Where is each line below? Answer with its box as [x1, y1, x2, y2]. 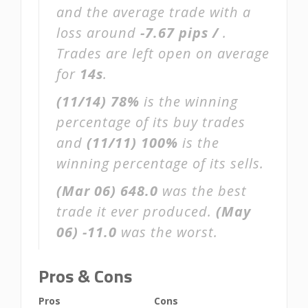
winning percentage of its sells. [56, 154, 264, 173]
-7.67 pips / [140, 23, 223, 42]
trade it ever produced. [56, 202, 216, 221]
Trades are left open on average [56, 44, 269, 63]
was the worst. [117, 223, 218, 241]
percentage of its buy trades [56, 113, 245, 131]
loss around [56, 23, 140, 42]
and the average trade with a [56, 3, 251, 21]
